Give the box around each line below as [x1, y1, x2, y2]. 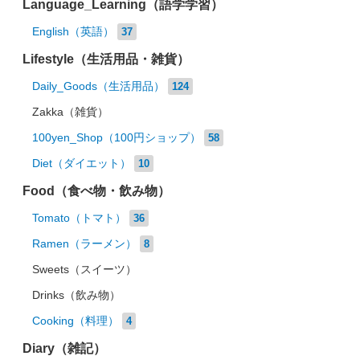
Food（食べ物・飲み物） [22, 184, 170, 198]
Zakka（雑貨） [32, 106, 108, 118]
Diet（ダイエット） [32, 157, 131, 170]
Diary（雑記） [22, 342, 106, 355]
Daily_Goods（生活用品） [32, 80, 165, 92]
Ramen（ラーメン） [32, 238, 137, 250]
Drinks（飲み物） [32, 289, 121, 301]
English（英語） [32, 26, 114, 38]
